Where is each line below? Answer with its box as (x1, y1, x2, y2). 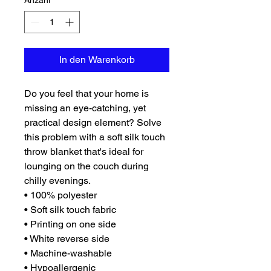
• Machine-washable (24, 247, 112, 260)
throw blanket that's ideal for (24, 146, 143, 158)
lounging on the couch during (24, 160, 149, 172)
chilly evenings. (24, 175, 91, 187)
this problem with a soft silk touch (24, 131, 165, 143)
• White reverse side (24, 233, 109, 245)
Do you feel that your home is (24, 88, 149, 100)
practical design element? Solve (24, 117, 162, 129)
